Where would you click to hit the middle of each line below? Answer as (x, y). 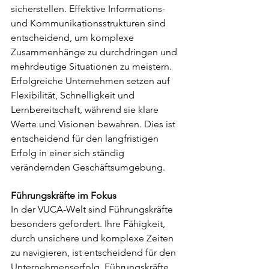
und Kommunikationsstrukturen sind (89, 23)
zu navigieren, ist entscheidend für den (95, 253)
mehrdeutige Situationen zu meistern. (92, 67)
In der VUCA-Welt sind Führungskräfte (93, 210)
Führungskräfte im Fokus (64, 196)
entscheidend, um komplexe (74, 38)
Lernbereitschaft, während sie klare (86, 110)
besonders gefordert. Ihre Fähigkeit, (89, 224)
